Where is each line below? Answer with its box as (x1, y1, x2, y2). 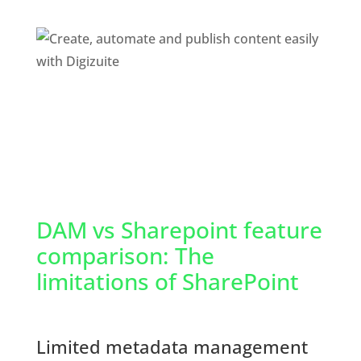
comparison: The (35, 240, 214, 272)
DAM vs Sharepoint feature (35, 214, 322, 246)
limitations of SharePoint (35, 266, 299, 297)
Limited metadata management (35, 334, 308, 359)
